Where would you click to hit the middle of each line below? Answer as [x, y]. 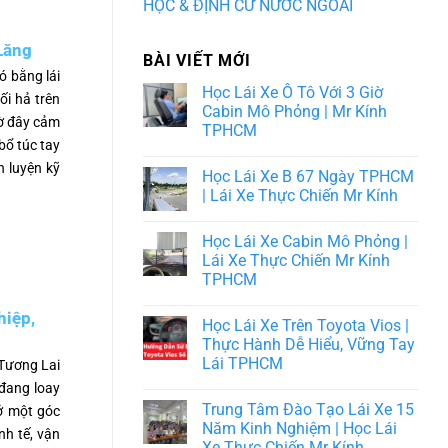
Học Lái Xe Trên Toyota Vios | [305, 326]
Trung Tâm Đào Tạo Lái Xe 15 [308, 410]
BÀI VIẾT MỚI [197, 61]
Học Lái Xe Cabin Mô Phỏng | [305, 242]
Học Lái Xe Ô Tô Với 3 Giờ [292, 93]
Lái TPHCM [242, 364]
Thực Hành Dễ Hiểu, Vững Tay [308, 345]
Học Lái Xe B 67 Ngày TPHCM [308, 177]
